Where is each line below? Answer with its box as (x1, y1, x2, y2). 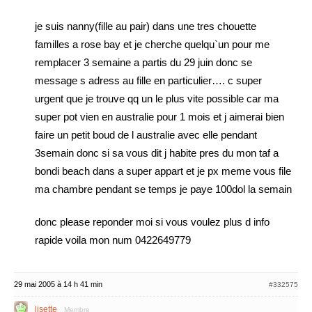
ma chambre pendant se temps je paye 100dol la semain (35, 183, 292, 195)
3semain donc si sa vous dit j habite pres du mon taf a (35, 147, 279, 159)
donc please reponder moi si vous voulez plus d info (35, 216, 270, 228)
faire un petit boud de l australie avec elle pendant (35, 129, 257, 141)
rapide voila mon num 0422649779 (35, 234, 191, 246)
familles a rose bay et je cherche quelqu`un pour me (35, 38, 270, 50)
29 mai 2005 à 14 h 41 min (14, 280, 102, 288)
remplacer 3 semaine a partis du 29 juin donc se (35, 56, 252, 68)
